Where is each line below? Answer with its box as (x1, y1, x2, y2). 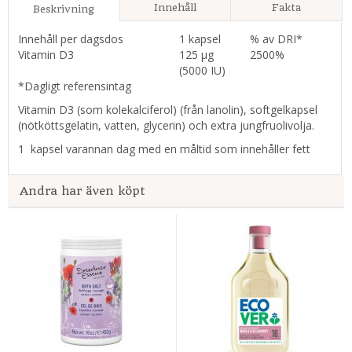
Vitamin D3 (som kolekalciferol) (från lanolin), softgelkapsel (18, 102, 317, 118)
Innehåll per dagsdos (18, 31, 123, 47)
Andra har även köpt (20, 184, 145, 199)
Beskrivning (33, 3, 95, 16)
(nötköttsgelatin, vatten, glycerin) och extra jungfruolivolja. (18, 118, 314, 134)
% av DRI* (250, 31, 302, 47)
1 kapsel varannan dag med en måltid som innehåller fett (18, 141, 310, 157)
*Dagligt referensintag (18, 79, 131, 94)
